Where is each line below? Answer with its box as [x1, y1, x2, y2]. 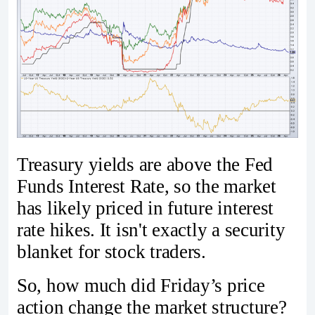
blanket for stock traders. [17, 241, 206, 263]
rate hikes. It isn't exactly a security [17, 219, 285, 241]
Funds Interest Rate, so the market [17, 176, 276, 198]
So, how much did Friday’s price [17, 275, 265, 297]
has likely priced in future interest [17, 198, 274, 219]
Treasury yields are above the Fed [17, 154, 274, 176]
